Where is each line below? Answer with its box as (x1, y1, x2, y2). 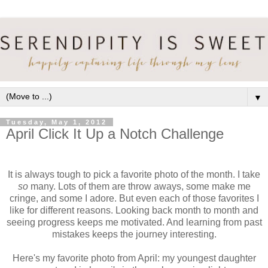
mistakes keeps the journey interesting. (51, 229, 217, 240)
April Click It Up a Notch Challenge (6, 126, 224, 142)
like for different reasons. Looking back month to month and (10, 205, 258, 216)
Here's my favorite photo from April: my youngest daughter (12, 253, 256, 264)
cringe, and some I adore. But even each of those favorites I (9, 193, 259, 204)
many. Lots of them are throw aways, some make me (28, 181, 251, 192)
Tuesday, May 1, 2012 (6, 118, 107, 126)
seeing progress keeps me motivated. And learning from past (6, 217, 262, 228)
